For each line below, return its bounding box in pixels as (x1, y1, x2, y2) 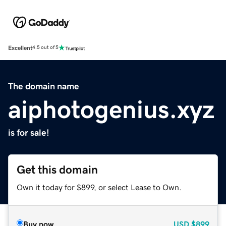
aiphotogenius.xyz (8, 96, 214, 122)
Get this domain (17, 163, 98, 176)
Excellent (8, 44, 32, 51)
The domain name (8, 81, 79, 91)
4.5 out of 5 (32, 45, 59, 50)
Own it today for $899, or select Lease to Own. (17, 183, 182, 191)
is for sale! (8, 128, 49, 137)
